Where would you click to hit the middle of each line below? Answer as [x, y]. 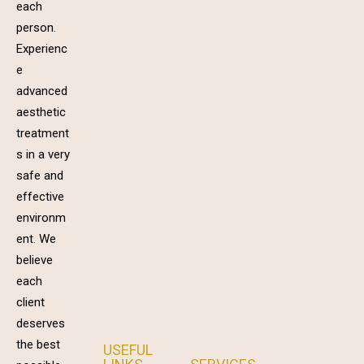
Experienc [42, 49]
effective [40, 197]
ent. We [36, 239]
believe [35, 260]
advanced [42, 91]
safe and [40, 175]
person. [36, 28]
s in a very [43, 154]
